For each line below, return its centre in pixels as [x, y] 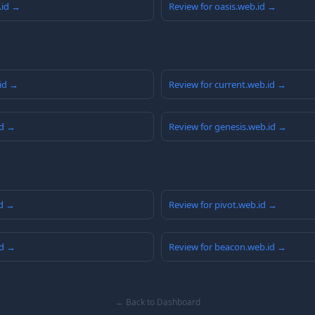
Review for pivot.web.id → [223, 205]
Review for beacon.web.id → [227, 247]
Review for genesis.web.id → [228, 127]
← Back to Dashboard [157, 302]
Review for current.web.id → [227, 85]
